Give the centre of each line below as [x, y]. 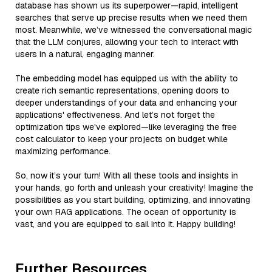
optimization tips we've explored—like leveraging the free [126, 127]
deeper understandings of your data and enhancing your [126, 102]
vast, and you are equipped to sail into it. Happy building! [125, 224]
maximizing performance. [63, 151]
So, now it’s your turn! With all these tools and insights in [127, 175]
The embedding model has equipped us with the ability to [127, 78]
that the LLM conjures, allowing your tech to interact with [127, 42]
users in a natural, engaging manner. [85, 54]
